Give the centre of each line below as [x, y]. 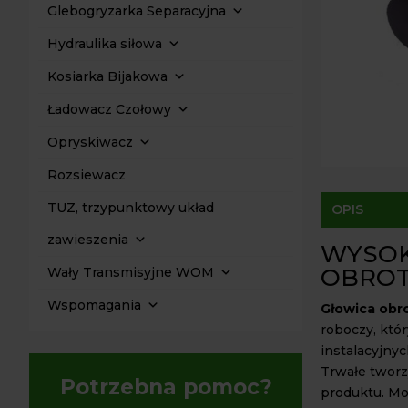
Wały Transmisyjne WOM [131, 272]
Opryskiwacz [90, 142]
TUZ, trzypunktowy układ [131, 208]
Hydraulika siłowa [105, 44]
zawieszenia [88, 240]
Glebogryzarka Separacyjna [137, 11]
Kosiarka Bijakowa [107, 76]
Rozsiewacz [87, 175]
